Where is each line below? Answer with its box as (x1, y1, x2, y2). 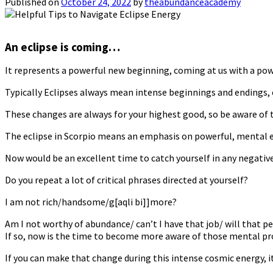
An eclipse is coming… (5, 40, 120, 55)
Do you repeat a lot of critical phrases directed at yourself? (5, 174, 248, 186)
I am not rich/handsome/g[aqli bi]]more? (5, 196, 177, 208)
